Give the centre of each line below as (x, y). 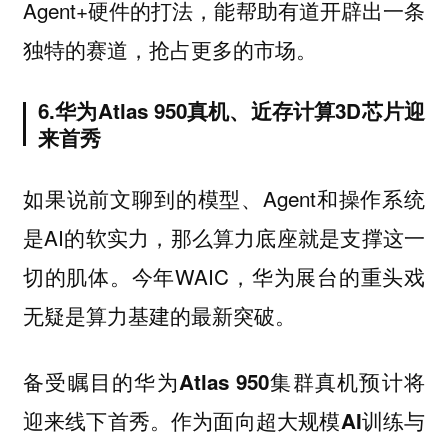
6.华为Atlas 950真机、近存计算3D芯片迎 (231, 110)
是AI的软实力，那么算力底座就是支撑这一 (224, 236)
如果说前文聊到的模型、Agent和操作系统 (224, 197)
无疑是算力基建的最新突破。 (159, 314)
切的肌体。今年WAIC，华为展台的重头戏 (224, 275)
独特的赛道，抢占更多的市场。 (169, 49)
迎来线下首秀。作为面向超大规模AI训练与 (224, 421)
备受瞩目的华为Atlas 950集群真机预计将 (224, 382)
